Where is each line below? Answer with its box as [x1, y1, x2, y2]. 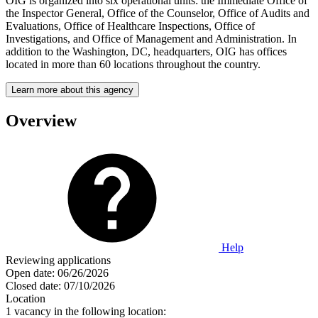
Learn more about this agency [11, 84, 133, 95]
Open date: [6, 266, 55, 279]
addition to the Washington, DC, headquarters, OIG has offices [6, 45, 287, 57]
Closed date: [6, 279, 61, 292]
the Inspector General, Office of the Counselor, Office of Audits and [6, 6, 309, 19]
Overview [6, 111, 77, 130]
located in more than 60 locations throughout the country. [6, 57, 261, 70]
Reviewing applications [6, 253, 111, 266]
